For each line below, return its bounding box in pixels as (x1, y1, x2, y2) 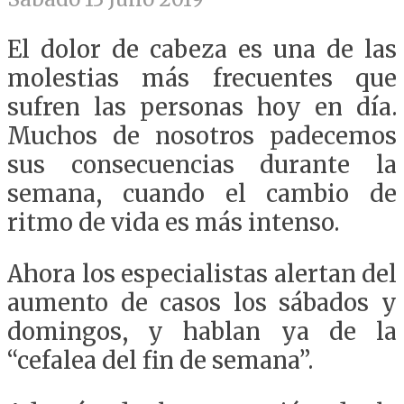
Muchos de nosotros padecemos (7, 121, 397, 151)
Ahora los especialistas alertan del (7, 260, 397, 289)
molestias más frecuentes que (7, 63, 397, 93)
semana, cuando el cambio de (7, 179, 397, 208)
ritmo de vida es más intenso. (7, 207, 339, 237)
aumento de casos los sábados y (7, 289, 397, 318)
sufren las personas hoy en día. (7, 92, 397, 122)
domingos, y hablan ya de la (7, 317, 397, 347)
